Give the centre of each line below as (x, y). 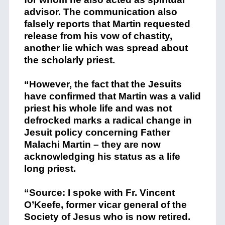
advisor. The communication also (100, 12)
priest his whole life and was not (98, 108)
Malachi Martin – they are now (92, 145)
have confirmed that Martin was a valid (112, 96)
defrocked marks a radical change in (108, 121)
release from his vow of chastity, (98, 36)
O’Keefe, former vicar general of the (105, 205)
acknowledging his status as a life (102, 157)
